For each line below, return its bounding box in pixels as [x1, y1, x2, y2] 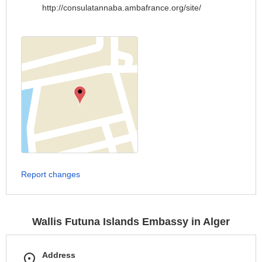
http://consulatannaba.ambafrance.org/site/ [42, 3, 201, 12]
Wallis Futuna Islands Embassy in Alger [32, 216, 230, 227]
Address [42, 250, 75, 260]
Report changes [21, 170, 80, 179]
